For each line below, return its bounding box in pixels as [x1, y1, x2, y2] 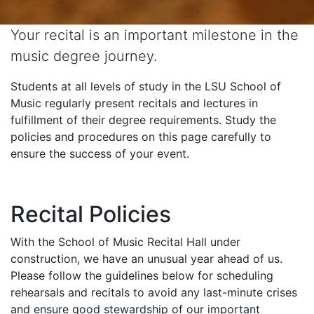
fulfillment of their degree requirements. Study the [11, 112, 276, 127]
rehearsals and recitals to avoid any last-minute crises [11, 285, 297, 299]
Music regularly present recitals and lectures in [11, 95, 258, 110]
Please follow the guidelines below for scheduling [11, 268, 273, 282]
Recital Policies [11, 200, 171, 228]
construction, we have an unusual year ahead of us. [11, 251, 282, 266]
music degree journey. [11, 47, 157, 64]
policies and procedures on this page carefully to [11, 129, 271, 144]
